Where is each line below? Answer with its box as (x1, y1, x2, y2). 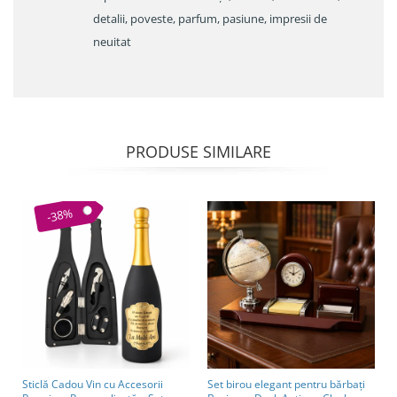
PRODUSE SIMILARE (126, 141, 271, 163)
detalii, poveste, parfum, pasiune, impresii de (93, 11, 327, 27)
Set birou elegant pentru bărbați (207, 377, 365, 393)
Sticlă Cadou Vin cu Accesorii (22, 377, 163, 393)
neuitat (93, 34, 131, 51)
